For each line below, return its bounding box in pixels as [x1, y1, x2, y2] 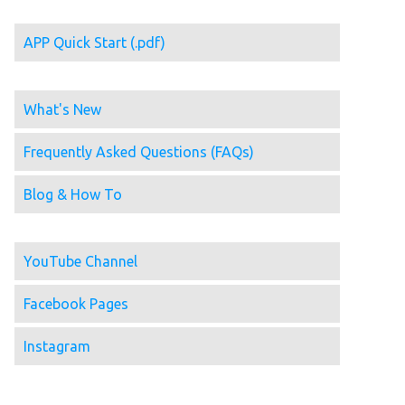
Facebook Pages [24, 296, 128, 313]
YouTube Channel [24, 253, 137, 270]
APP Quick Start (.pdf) [24, 34, 165, 52]
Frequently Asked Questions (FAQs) [24, 144, 254, 161]
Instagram [24, 338, 90, 355]
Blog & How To [24, 186, 122, 203]
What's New [24, 101, 101, 118]
